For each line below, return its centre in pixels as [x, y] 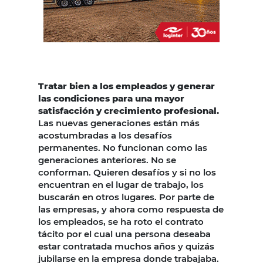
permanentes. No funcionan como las [123, 147]
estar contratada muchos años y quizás [126, 246]
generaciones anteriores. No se [107, 160]
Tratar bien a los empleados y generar [127, 86]
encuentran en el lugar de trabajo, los [121, 184]
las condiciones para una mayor [111, 98]
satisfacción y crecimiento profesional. [129, 110]
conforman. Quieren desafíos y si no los [127, 172]
